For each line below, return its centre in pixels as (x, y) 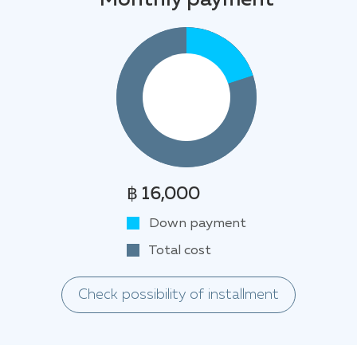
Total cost (178, 251)
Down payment (196, 224)
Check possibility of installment (178, 295)
